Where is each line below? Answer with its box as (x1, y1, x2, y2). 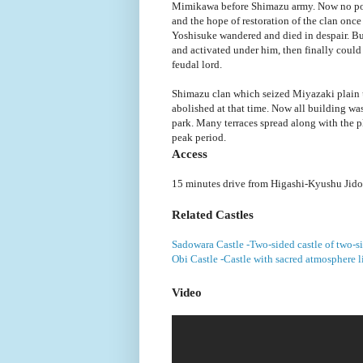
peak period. (172, 130, 226, 143)
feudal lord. (172, 58, 222, 70)
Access (172, 146, 207, 160)
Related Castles (172, 207, 254, 221)
